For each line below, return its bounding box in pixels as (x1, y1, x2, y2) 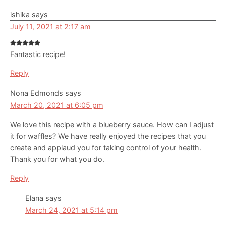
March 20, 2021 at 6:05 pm (10, 100, 103, 109)
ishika (10, 10, 30, 19)
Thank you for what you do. (10, 154, 104, 163)
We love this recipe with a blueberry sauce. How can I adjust (10, 120, 214, 129)
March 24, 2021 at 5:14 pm (25, 205, 118, 214)
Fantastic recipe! (10, 49, 66, 59)
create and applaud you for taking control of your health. (10, 143, 201, 152)
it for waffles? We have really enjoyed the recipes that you (10, 131, 206, 140)
